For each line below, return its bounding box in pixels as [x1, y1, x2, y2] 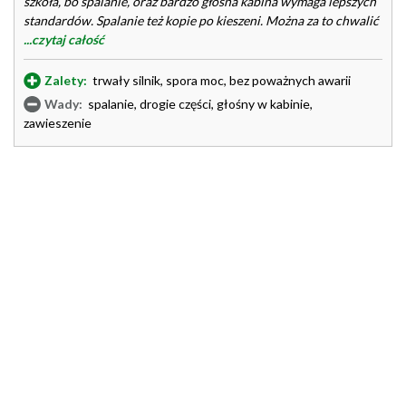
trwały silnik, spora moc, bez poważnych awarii [90, 72, 351, 88]
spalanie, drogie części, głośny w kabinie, [85, 96, 313, 111]
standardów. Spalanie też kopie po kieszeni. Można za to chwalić [24, 13, 379, 28]
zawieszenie [24, 115, 92, 130]
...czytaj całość [24, 32, 104, 47]
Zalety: [44, 72, 87, 88]
